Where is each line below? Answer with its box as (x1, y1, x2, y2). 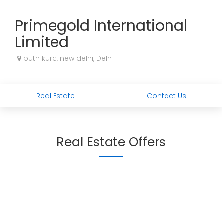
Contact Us (146, 91, 186, 101)
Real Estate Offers (56, 133, 166, 151)
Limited (15, 32, 69, 53)
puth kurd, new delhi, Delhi (21, 54, 113, 63)
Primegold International (15, 15, 187, 36)
